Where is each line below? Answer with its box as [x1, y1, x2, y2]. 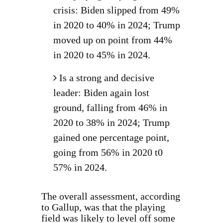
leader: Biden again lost [53, 87, 149, 98]
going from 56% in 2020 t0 [53, 147, 163, 158]
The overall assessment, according [41, 191, 180, 202]
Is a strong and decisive [59, 72, 154, 83]
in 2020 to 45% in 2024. [53, 49, 150, 60]
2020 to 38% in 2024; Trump [53, 117, 170, 128]
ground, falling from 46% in [53, 102, 167, 113]
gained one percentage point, [53, 132, 169, 143]
